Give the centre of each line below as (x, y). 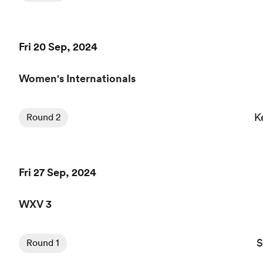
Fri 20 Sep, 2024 (58, 46)
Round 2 (43, 117)
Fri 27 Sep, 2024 (58, 172)
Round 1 (43, 242)
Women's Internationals (77, 78)
